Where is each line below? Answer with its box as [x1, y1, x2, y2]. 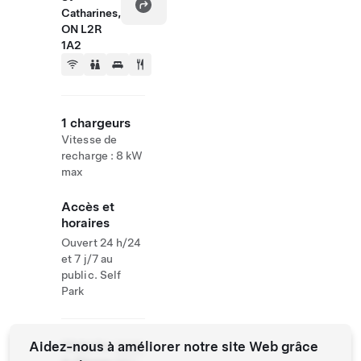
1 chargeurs [61, 115, 131, 131]
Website [61, 338, 110, 354]
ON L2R [61, 23, 102, 35]
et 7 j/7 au [61, 252, 114, 265]
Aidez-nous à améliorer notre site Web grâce [29, 338, 318, 355]
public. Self [61, 268, 122, 281]
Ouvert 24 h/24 [61, 236, 142, 249]
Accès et [61, 199, 114, 214]
